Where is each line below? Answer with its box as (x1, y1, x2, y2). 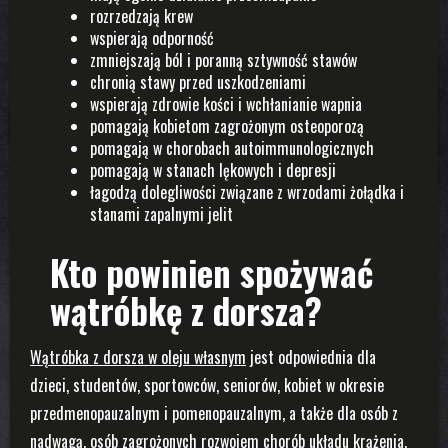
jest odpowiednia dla (246, 345, 376, 370)
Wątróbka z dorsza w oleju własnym (30, 345, 246, 370)
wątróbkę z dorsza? (50, 284, 322, 337)
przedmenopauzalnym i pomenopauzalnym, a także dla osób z (30, 401, 398, 426)
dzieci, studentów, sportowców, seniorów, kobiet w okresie (30, 373, 384, 398)
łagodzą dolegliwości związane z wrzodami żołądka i (90, 180, 404, 205)
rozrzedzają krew (90, 4, 193, 29)
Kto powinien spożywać (50, 246, 373, 299)
